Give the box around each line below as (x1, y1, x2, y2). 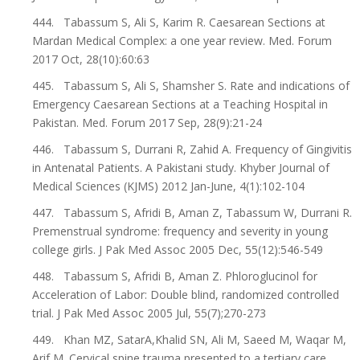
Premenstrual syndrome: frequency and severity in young (32, 223, 328, 239)
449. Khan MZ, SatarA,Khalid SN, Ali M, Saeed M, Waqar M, (32, 332, 346, 347)
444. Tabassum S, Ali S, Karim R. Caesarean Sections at (32, 14, 325, 30)
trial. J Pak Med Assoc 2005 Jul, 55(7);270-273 (32, 305, 266, 321)
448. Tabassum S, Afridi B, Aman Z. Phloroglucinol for (32, 268, 317, 284)
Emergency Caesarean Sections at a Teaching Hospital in (32, 96, 328, 112)
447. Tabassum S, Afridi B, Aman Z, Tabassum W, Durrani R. (32, 205, 352, 220)
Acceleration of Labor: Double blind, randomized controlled (32, 287, 339, 302)
